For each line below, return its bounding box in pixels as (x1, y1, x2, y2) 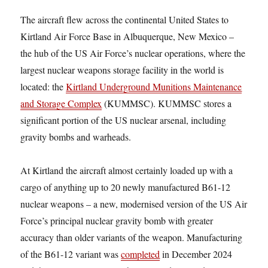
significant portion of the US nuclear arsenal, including (20, 113, 227, 126)
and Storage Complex (20, 96, 102, 109)
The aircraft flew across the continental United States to (20, 13, 229, 26)
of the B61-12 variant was (20, 247, 121, 260)
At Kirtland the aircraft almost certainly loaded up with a (20, 163, 233, 176)
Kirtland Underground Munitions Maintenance (66, 80, 242, 93)
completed (121, 247, 160, 260)
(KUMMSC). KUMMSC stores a (102, 96, 232, 109)
